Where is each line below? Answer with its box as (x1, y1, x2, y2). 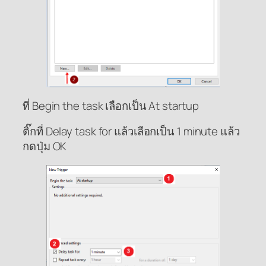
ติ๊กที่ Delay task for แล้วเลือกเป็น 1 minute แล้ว (23, 123, 240, 140)
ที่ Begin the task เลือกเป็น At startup (23, 97, 199, 113)
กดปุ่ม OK (23, 138, 67, 154)
